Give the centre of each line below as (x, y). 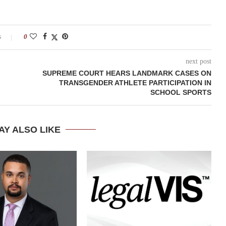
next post (198, 61)
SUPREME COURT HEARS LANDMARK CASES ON (127, 73)
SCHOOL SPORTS (181, 92)
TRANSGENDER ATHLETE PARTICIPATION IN (135, 82)
